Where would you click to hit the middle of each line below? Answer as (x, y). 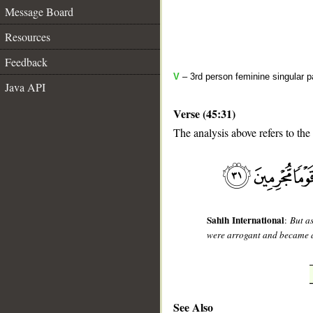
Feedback (26, 62)
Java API (25, 87)
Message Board (39, 12)
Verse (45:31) (204, 114)
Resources (28, 37)
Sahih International (246, 220)
